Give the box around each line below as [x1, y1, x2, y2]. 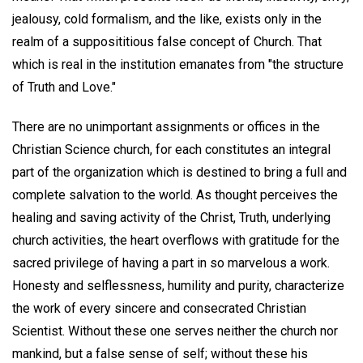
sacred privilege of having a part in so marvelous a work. [12, 254, 330, 271]
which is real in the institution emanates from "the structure [12, 57, 344, 73]
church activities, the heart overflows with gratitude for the [12, 232, 340, 248]
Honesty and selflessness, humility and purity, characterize [12, 277, 344, 293]
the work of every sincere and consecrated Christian [12, 300, 306, 316]
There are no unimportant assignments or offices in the [12, 118, 320, 135]
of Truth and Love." [12, 79, 116, 96]
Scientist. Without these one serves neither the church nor [12, 322, 338, 339]
